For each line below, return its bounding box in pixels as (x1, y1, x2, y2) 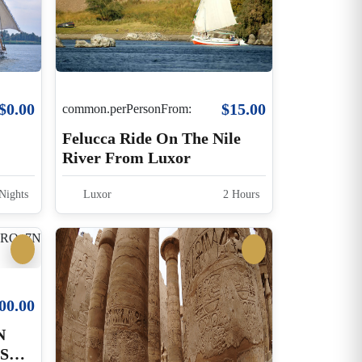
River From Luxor (62, 148, 192, 166)
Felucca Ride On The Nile (62, 128, 242, 147)
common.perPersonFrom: (62, 102, 192, 116)
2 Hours (219, 187, 259, 200)
